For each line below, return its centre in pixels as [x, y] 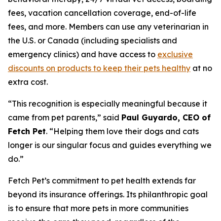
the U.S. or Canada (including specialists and [92, 40]
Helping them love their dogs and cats [126, 131]
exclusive [175, 54]
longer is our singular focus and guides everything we [110, 145]
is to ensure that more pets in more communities [98, 208]
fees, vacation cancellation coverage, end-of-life [102, 13]
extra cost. [28, 82]
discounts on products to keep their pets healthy [99, 68]
